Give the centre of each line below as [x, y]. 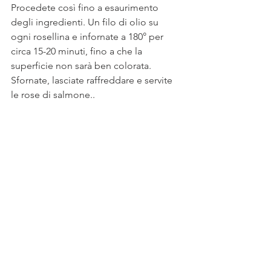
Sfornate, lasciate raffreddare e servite [93, 80]
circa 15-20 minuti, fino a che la [78, 51]
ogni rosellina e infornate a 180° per [88, 37]
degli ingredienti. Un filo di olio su [86, 22]
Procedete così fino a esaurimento [86, 8]
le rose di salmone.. [53, 95]
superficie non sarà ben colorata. [81, 66]
